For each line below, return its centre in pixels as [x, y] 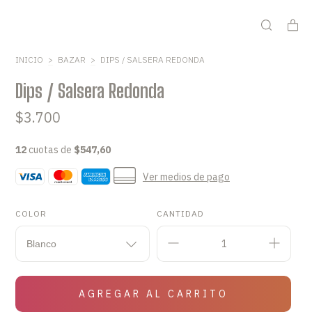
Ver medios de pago [186, 177]
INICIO [30, 60]
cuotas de [50, 150]
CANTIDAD [181, 213]
